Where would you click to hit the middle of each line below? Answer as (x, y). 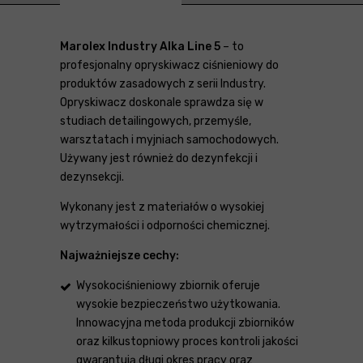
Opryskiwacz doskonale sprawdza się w (162, 102)
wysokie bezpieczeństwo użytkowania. (178, 304)
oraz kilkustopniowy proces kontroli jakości (187, 341)
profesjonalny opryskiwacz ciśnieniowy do (169, 65)
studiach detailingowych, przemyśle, (156, 121)
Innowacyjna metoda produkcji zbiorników (185, 322)
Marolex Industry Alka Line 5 (140, 46)
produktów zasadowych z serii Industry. (163, 83)
